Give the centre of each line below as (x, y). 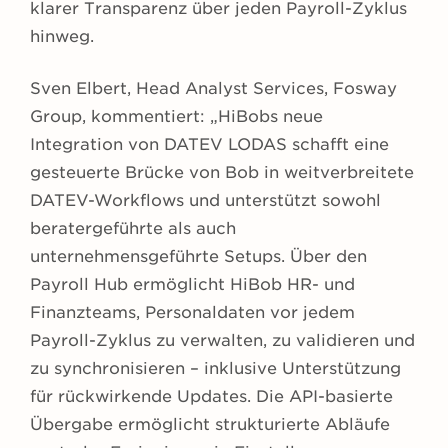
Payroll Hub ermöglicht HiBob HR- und (192, 285)
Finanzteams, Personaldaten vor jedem (192, 313)
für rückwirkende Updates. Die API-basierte (211, 397)
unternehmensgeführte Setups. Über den (198, 257)
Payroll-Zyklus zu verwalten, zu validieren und (222, 341)
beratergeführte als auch (133, 229)
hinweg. (62, 37)
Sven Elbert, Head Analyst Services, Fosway (213, 89)
